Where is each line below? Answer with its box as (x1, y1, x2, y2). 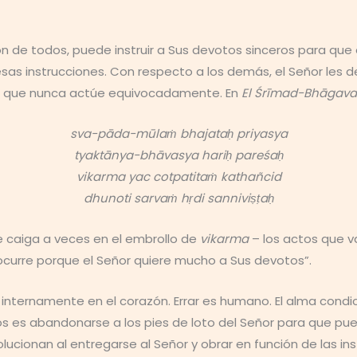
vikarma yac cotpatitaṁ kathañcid (76, 168, 281, 185)
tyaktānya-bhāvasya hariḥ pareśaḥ (73, 147, 284, 163)
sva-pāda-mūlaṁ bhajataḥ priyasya (69, 125, 288, 142)
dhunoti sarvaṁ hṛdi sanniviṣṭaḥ (83, 190, 274, 206)
